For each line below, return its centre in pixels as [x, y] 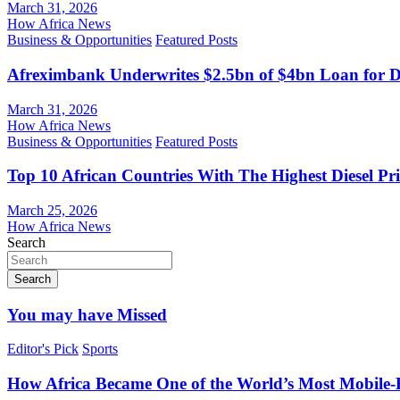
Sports [100, 349]
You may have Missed [87, 314]
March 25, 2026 [52, 210]
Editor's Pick [43, 349]
